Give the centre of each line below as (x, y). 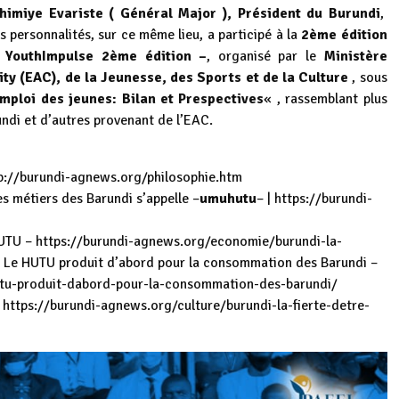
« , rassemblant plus (326, 99)
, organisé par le (265, 57)
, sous (368, 78)
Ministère (355, 57)
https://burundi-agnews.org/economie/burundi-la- (187, 242)
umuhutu (228, 199)
